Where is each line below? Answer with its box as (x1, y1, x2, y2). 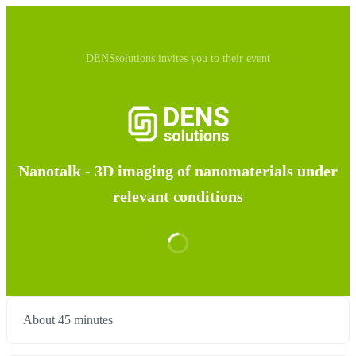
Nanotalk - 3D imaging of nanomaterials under (18, 162, 338, 180)
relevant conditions (112, 188, 244, 206)
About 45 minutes (23, 313, 113, 327)
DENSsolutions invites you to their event (86, 52, 270, 64)
